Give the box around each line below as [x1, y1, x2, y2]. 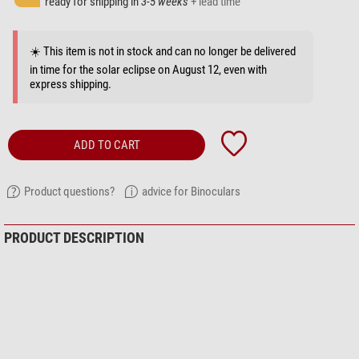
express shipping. [30, 77, 111, 92]
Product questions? [24, 184, 115, 200]
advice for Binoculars [142, 184, 240, 200]
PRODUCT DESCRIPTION [4, 229, 144, 247]
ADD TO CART [73, 138, 140, 153]
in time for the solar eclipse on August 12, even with [30, 63, 267, 78]
